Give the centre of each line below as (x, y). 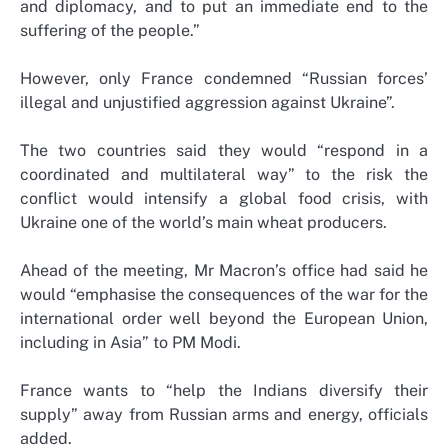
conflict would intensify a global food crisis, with (224, 199)
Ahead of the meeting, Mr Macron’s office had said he (224, 271)
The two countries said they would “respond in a (224, 151)
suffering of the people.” (110, 30)
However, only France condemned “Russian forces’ (224, 78)
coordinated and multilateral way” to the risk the (224, 175)
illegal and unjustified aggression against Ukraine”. (207, 102)
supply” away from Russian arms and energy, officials (224, 415)
